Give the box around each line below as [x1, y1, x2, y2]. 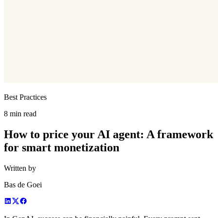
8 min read [4, 109, 36, 118]
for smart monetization [4, 141, 119, 154]
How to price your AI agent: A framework [4, 127, 213, 141]
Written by [4, 163, 36, 172]
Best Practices [4, 92, 47, 101]
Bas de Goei [4, 180, 42, 189]
